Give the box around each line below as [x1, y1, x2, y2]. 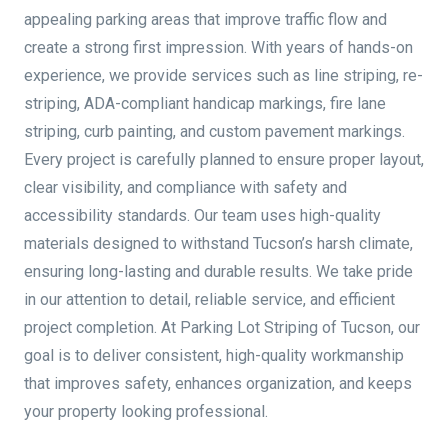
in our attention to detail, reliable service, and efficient [24, 290, 395, 309]
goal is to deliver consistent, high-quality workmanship [24, 346, 404, 365]
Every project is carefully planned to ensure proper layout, [24, 150, 424, 169]
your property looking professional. [24, 402, 268, 421]
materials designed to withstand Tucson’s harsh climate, [24, 234, 413, 253]
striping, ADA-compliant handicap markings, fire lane [24, 94, 386, 113]
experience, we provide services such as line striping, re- [24, 66, 423, 85]
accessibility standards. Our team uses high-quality [24, 206, 381, 225]
